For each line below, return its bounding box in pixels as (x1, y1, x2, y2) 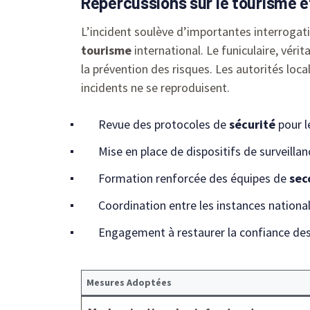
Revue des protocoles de (98, 116, 229, 132)
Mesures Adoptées (86, 275, 172, 289)
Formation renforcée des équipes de (98, 170, 289, 186)
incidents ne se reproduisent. (81, 79, 230, 95)
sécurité (229, 116, 275, 132)
